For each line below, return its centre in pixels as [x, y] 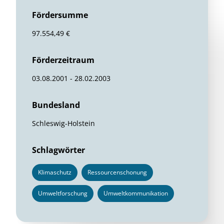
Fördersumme [60, 15]
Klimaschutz [55, 172]
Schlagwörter [58, 150]
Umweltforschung [63, 193]
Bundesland [56, 105]
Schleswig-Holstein [63, 123]
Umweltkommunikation [136, 193]
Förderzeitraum [63, 60]
